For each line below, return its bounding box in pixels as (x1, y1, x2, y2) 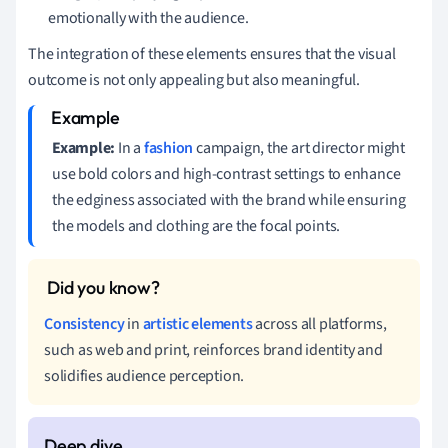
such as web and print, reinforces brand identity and (44, 338, 383, 361)
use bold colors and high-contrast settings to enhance (52, 162, 401, 185)
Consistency (44, 312, 125, 335)
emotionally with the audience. (48, 6, 249, 29)
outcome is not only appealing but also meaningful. (28, 68, 360, 91)
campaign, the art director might (193, 136, 406, 159)
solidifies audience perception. (44, 364, 245, 387)
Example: (52, 136, 116, 159)
